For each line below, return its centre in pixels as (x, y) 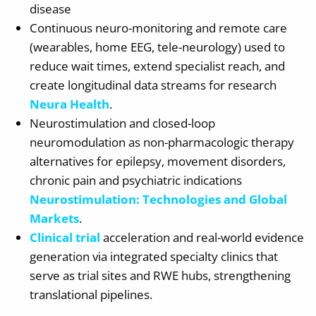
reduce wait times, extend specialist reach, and (157, 66)
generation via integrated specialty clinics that (154, 256)
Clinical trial (65, 237)
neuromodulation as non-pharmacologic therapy (162, 142)
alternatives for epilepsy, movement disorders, (158, 161)
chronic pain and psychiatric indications (136, 180)
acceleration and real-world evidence (202, 237)
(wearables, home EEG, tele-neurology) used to (157, 47)
